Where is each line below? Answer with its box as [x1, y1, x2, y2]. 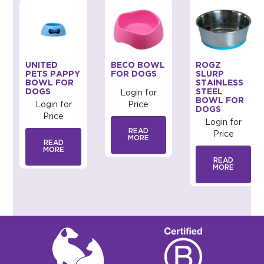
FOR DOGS [110, 71, 157, 78]
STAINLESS [196, 80, 244, 87]
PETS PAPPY [25, 71, 81, 78]
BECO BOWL [110, 62, 165, 70]
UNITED [25, 62, 58, 70]
